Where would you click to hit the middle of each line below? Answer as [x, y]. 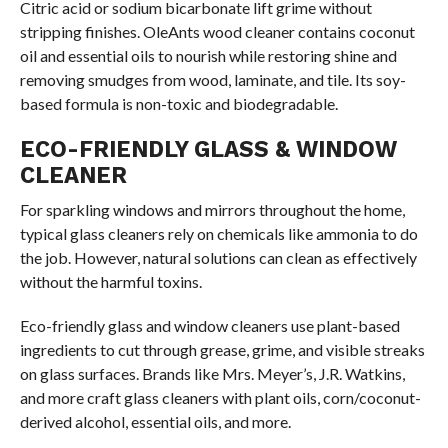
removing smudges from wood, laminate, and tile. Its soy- [212, 79]
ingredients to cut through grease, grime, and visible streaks [222, 349]
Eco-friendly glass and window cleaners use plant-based [209, 325]
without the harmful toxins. [110, 281]
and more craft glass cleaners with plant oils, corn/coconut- [220, 397]
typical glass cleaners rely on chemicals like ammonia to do [218, 233]
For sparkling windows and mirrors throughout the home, [212, 209]
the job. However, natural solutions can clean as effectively [218, 257]
